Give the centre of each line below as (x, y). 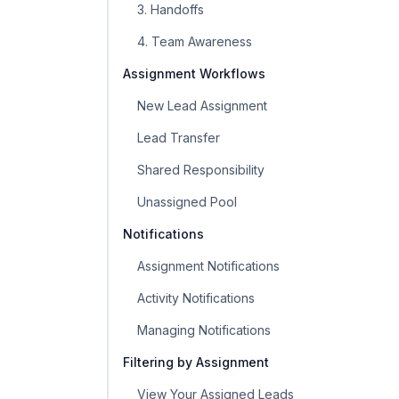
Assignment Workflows (194, 73)
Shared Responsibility (201, 170)
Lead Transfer (179, 138)
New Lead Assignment (202, 106)
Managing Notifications (204, 330)
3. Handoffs (171, 9)
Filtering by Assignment (196, 362)
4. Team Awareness (195, 41)
